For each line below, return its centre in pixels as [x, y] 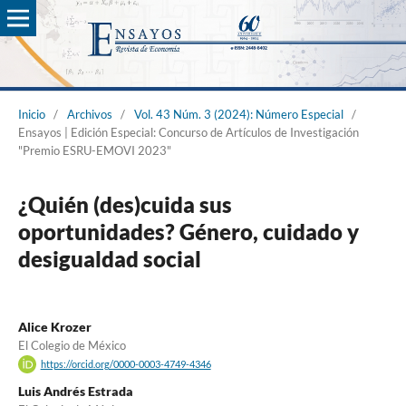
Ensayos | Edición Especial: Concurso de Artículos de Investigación [188, 132]
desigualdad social [109, 258]
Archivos [89, 114]
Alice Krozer [54, 326]
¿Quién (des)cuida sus [125, 204]
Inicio [31, 114]
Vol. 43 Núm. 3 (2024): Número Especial [238, 114]
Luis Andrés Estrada [75, 391]
